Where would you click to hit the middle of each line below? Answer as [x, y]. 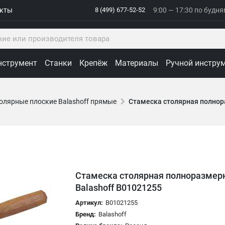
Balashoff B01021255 [119, 187]
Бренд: [87, 214]
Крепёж [93, 63]
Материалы [137, 63]
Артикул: [89, 202]
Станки [58, 63]
